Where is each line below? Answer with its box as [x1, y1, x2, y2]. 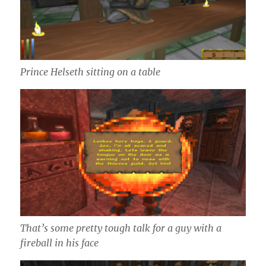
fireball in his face [20, 237, 99, 249]
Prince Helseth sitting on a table [20, 66, 161, 78]
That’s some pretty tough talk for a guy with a [20, 222, 222, 235]
